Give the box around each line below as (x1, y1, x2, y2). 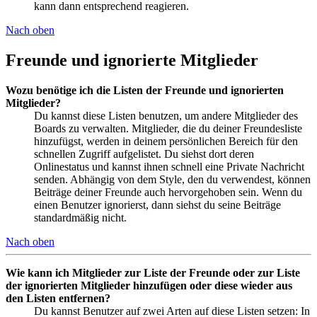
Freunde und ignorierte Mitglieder (6, 51, 258, 70)
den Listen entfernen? (6, 292, 110, 304)
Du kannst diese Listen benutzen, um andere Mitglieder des (34, 109, 298, 122)
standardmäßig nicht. (34, 211, 127, 224)
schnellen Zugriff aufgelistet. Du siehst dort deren (34, 147, 254, 160)
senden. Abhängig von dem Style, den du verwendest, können (34, 173, 311, 185)
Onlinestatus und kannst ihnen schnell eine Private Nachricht (34, 160, 304, 173)
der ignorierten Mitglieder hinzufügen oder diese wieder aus (6, 279, 292, 292)
